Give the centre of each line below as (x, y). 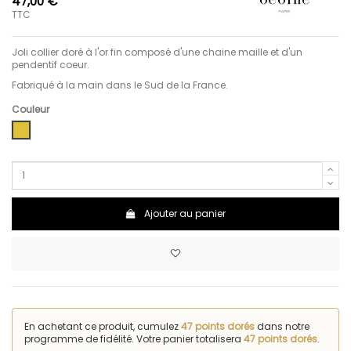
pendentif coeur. (52, 64)
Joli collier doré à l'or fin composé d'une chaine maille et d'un (157, 52)
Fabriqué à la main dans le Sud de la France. (121, 85)
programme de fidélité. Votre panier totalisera (134, 338)
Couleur (31, 110)
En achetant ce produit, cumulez (103, 326)
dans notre (282, 326)
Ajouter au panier (185, 213)
